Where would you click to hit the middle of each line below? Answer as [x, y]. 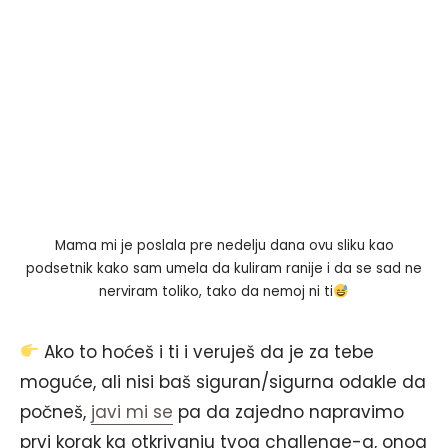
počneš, [55, 411]
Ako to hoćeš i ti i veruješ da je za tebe [207, 351]
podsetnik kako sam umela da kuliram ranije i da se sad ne [224, 269]
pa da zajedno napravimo [288, 411]
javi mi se [132, 411]
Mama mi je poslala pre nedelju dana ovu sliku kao [224, 246]
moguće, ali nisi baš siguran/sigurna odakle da [223, 381]
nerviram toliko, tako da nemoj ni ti [216, 292]
